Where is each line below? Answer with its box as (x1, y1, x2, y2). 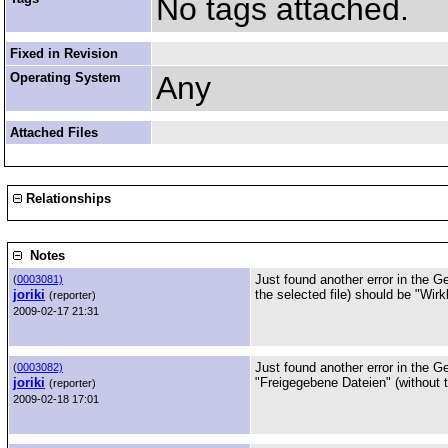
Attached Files (10, 125, 98, 140)
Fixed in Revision (10, 46, 118, 61)
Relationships (22, 191, 111, 206)
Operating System (10, 70, 121, 85)
